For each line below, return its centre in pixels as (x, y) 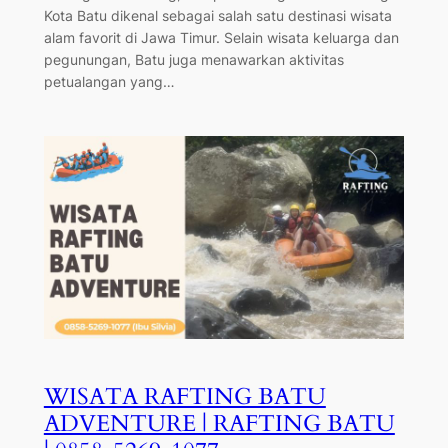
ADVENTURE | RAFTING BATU (219, 424)
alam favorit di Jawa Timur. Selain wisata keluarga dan (221, 37)
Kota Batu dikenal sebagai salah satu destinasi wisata (217, 15)
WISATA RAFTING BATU (184, 397)
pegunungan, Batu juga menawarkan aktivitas (193, 59)
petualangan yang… (109, 81)
